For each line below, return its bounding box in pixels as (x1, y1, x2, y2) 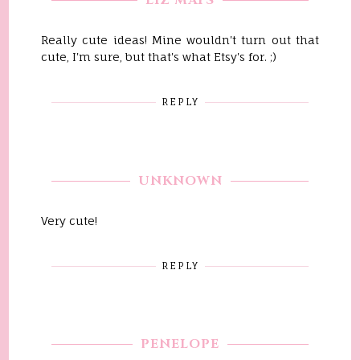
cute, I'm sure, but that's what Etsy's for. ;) (41, 50, 277, 63)
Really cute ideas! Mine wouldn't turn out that (41, 33, 319, 47)
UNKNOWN (137, 171, 223, 190)
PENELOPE (141, 335, 219, 353)
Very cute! (41, 213, 98, 227)
